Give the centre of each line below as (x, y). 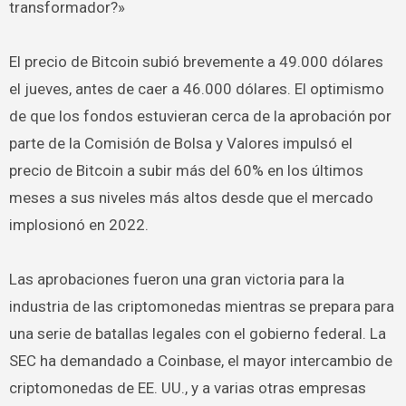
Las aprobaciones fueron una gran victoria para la (176, 279)
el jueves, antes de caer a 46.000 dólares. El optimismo (196, 89)
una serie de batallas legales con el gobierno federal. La (197, 333)
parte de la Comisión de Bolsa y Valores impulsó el (180, 143)
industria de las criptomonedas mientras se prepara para (201, 306)
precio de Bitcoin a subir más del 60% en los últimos (186, 170)
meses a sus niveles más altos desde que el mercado (191, 198)
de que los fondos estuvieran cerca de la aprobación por (200, 116)
